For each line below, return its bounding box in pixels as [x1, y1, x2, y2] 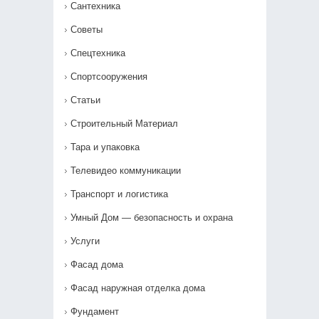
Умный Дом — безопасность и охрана [70, 212, 233, 223]
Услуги [70, 236, 100, 246]
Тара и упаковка [70, 142, 140, 152]
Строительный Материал [70, 118, 178, 129]
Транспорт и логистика [70, 189, 168, 199]
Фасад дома [70, 259, 123, 270]
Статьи [70, 95, 100, 105]
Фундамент [70, 306, 119, 317]
